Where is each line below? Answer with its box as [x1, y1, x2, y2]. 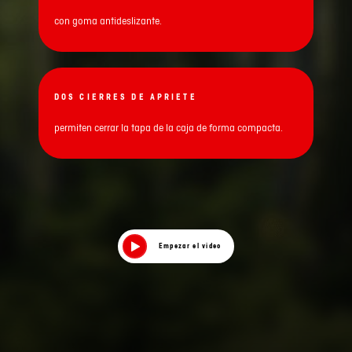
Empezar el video [158, 241, 222, 251]
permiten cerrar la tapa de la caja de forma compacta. [54, 120, 283, 135]
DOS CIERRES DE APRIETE [54, 92, 197, 103]
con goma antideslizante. [54, 13, 162, 28]
